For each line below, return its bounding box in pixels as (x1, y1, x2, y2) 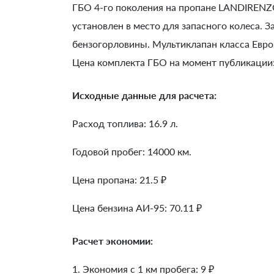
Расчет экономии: (72, 234, 153, 246)
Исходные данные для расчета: (72, 89, 217, 101)
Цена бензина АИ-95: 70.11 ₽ (72, 201, 202, 213)
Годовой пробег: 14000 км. (72, 145, 191, 157)
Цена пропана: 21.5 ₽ (72, 173, 166, 185)
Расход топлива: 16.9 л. (72, 117, 178, 129)
